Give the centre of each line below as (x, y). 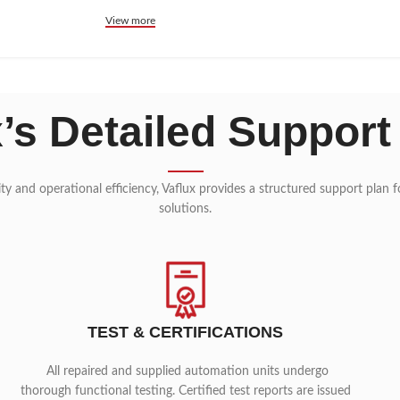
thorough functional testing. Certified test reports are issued (185, 391)
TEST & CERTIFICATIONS (186, 332)
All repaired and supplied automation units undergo (185, 371)
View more (130, 21)
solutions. (186, 209)
